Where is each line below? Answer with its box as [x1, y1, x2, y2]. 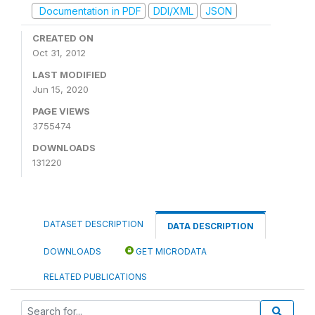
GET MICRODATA [134, 246, 207, 257]
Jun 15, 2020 [32, 84, 89, 95]
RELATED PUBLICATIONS [44, 271, 147, 282]
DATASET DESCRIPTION [44, 219, 143, 229]
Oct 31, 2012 [32, 47, 86, 58]
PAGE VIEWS [32, 105, 90, 117]
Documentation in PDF [36, 4, 141, 17]
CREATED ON [32, 32, 94, 44]
